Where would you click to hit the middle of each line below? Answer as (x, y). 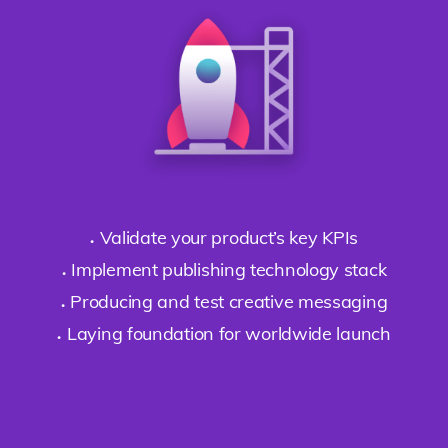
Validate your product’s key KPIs (229, 237)
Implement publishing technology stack (229, 269)
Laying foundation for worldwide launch (229, 333)
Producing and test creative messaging (229, 301)
